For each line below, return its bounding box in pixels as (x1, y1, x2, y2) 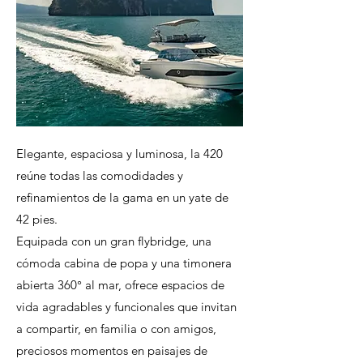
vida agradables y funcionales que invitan (16, 299, 237, 314)
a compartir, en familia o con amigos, (16, 321, 216, 336)
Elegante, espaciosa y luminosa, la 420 (16, 146, 223, 161)
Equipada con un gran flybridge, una (16, 233, 211, 249)
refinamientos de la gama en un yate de (16, 190, 228, 205)
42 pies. (16, 211, 58, 227)
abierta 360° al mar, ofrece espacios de (16, 277, 224, 293)
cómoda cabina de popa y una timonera (16, 255, 232, 271)
